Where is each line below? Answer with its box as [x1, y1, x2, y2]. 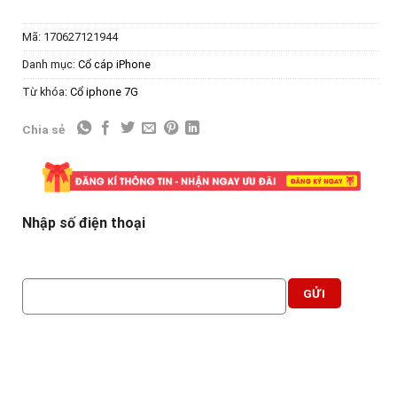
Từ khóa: [21, 84, 70, 98]
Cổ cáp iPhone [77, 57, 151, 71]
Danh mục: [21, 57, 78, 71]
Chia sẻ [21, 122, 65, 137]
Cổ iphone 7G [69, 84, 138, 98]
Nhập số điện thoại [21, 214, 145, 231]
